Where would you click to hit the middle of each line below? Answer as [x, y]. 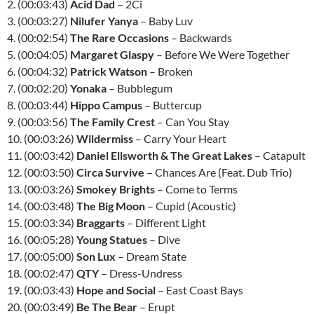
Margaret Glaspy [112, 54]
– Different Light [165, 223]
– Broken [170, 71]
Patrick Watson [109, 71]
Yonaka [88, 88]
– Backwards [200, 37]
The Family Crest [112, 122]
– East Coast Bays [199, 290]
